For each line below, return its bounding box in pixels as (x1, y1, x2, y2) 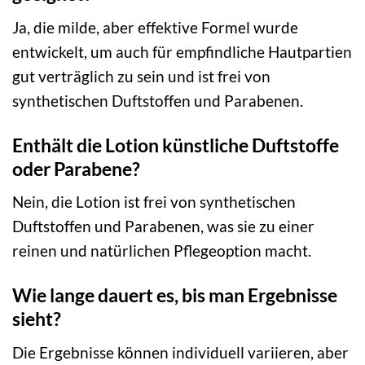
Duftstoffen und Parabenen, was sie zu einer (12, 217, 314, 236)
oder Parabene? (12, 156, 140, 180)
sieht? (12, 307, 61, 331)
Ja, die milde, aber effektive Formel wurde (12, 17, 298, 37)
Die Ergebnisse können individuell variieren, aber (12, 342, 349, 362)
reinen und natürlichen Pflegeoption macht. (12, 241, 311, 261)
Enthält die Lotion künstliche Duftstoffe (12, 133, 339, 156)
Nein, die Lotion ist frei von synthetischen (12, 192, 296, 212)
